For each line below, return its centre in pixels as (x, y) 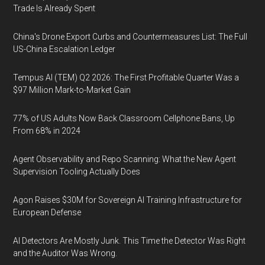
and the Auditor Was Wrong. (65, 253)
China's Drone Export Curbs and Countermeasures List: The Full (130, 37)
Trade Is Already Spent (54, 8)
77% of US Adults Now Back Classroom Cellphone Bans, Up (124, 118)
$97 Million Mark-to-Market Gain (72, 90)
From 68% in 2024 (47, 131)
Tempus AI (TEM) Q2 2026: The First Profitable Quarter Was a (126, 77)
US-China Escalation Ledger (64, 49)
